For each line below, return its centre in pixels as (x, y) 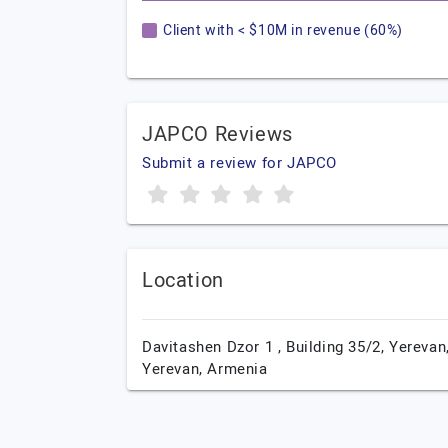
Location (183, 280)
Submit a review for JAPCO (239, 163)
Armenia (237, 369)
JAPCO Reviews (217, 134)
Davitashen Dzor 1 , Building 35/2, (266, 347)
